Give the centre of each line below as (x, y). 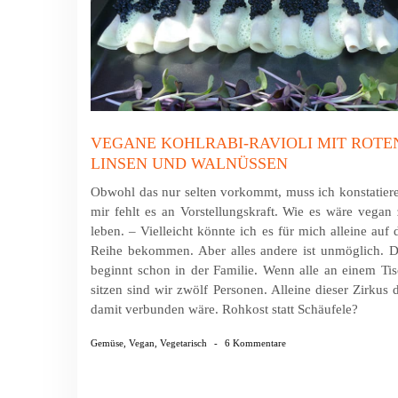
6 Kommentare (255, 343)
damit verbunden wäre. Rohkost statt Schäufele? (224, 310)
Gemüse (107, 343)
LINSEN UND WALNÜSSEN (189, 164)
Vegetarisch (183, 343)
